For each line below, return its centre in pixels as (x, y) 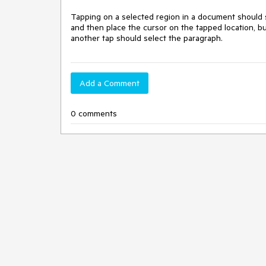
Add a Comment (110, 83)
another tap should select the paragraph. (147, 38)
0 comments (94, 113)
